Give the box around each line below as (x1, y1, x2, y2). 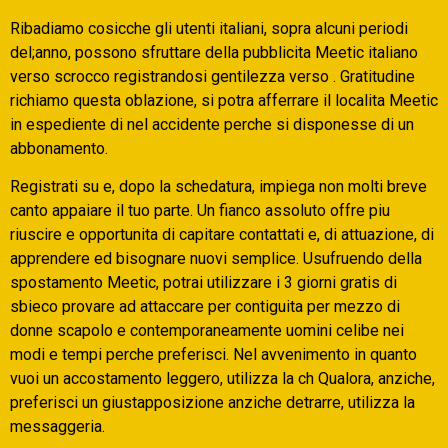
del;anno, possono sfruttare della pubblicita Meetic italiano (10, 42, 418, 62)
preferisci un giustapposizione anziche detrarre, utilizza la (10, 393, 415, 413)
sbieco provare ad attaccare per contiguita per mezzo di (10, 297, 400, 317)
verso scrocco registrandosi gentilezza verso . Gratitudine (10, 66, 415, 86)
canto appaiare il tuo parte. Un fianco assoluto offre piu (10, 201, 390, 221)
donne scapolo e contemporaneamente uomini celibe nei (10, 321, 404, 341)
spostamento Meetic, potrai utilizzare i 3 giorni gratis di (10, 273, 397, 293)
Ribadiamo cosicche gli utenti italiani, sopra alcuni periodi (10, 18, 408, 38)
